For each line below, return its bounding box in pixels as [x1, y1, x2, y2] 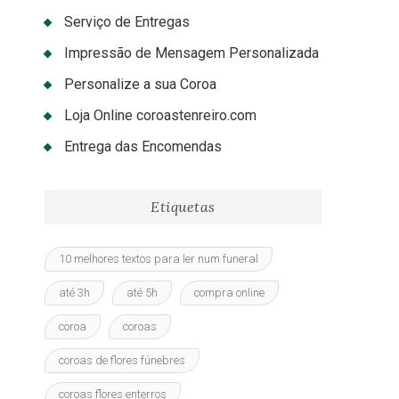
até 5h [126, 286, 158, 300]
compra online [194, 286, 265, 300]
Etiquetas [151, 198, 216, 216]
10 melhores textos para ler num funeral [59, 252, 258, 266]
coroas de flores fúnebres [59, 354, 185, 368]
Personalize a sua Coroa [64, 76, 216, 94]
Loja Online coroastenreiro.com [64, 107, 256, 125]
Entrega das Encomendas [64, 138, 222, 156]
